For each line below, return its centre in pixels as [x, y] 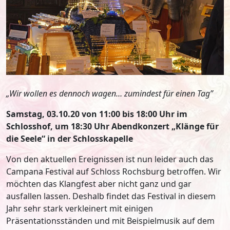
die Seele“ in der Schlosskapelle [70, 138]
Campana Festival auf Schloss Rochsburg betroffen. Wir [114, 171]
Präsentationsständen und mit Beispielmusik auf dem [110, 221]
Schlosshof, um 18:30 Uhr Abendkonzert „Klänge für [112, 126]
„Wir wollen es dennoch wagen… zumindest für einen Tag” [110, 93]
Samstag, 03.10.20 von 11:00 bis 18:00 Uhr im [97, 114]
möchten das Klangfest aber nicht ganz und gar [99, 184]
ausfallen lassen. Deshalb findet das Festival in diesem [111, 196]
